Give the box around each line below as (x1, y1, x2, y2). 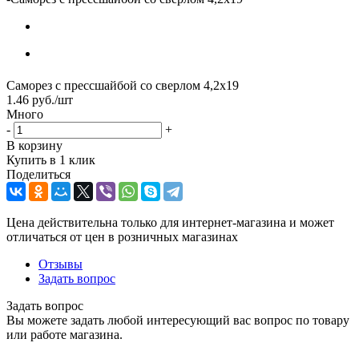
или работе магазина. (6, 327, 123, 341)
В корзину (6, 138, 63, 152)
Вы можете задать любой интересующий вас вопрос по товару (6, 313, 349, 327)
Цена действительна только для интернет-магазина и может (6, 215, 334, 229)
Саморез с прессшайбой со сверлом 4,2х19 (6, 78, 239, 92)
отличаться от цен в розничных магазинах (6, 229, 238, 244)
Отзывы (38, 256, 83, 271)
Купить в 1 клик (6, 152, 95, 167)
